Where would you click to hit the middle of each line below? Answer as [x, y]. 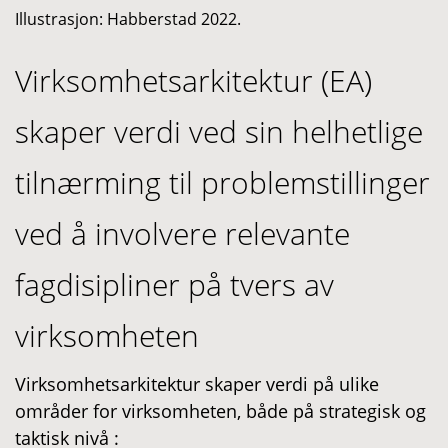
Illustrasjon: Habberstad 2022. [128, 18]
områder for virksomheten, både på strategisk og [220, 410]
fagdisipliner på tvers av [174, 284]
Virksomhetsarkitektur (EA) [193, 80]
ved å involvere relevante [182, 233]
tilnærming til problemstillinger [222, 182]
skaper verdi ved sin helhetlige [219, 131]
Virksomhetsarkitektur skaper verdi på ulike [197, 383]
